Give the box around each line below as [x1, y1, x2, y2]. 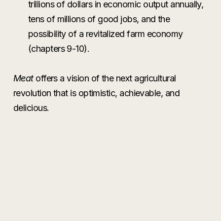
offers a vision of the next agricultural [33, 73, 176, 83]
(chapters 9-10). [28, 43, 90, 54]
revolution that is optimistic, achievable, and [13, 87, 180, 98]
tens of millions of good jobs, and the [28, 13, 170, 24]
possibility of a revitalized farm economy [28, 28, 183, 39]
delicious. [13, 102, 49, 113]
